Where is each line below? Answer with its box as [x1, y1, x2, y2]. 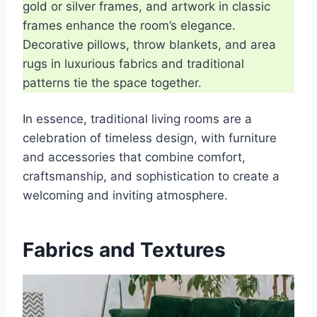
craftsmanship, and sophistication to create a [23, 168, 279, 183]
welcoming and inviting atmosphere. [23, 188, 228, 202]
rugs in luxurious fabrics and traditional [23, 56, 244, 71]
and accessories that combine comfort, [23, 149, 246, 164]
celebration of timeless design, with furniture [23, 130, 277, 145]
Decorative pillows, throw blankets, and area [23, 37, 276, 52]
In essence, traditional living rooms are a [23, 111, 252, 126]
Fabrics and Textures [23, 237, 226, 262]
